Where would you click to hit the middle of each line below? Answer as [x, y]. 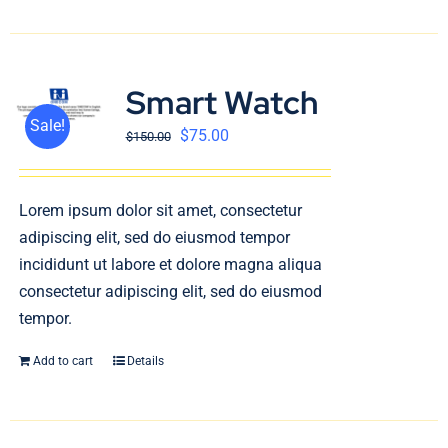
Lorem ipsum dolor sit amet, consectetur [160, 210]
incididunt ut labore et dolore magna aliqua [170, 264]
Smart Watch [222, 102]
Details [145, 361]
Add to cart [62, 361]
